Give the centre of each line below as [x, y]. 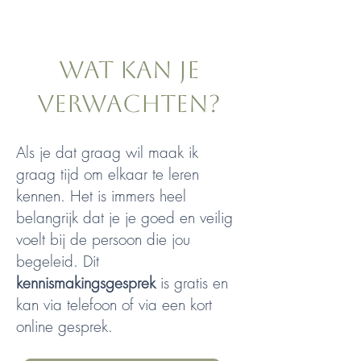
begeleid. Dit [58, 261]
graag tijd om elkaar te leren [108, 174]
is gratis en [192, 283]
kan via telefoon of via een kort [114, 305]
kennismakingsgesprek [86, 283]
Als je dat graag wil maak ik [107, 153]
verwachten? [129, 104]
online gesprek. [67, 327]
